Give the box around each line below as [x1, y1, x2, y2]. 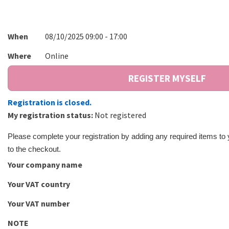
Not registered [95, 109, 146, 120]
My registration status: [8, 109, 93, 120]
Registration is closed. [8, 97, 91, 107]
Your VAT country [8, 179, 70, 190]
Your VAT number [8, 198, 70, 209]
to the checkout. [8, 145, 61, 153]
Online [45, 50, 68, 61]
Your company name [8, 159, 82, 170]
